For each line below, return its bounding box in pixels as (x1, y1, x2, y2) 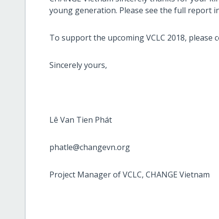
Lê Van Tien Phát (49, 114, 112, 125)
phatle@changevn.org (49, 141, 131, 153)
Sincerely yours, (49, 59, 108, 70)
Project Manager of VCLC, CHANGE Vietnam (49, 169, 210, 180)
